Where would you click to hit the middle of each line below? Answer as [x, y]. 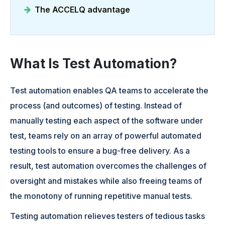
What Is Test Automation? [94, 64]
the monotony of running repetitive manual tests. [101, 196]
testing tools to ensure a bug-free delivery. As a [100, 150]
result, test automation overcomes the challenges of [108, 165]
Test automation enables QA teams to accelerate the [109, 90]
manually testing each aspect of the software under [107, 120]
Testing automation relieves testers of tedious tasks [108, 216]
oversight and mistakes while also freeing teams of [106, 181]
